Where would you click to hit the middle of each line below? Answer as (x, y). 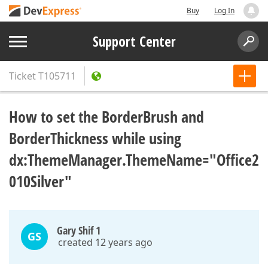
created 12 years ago (105, 242)
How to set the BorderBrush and (106, 117)
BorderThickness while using (95, 138)
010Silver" (40, 181)
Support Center (134, 41)
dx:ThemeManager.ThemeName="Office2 (134, 160)
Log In (224, 10)
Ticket (22, 76)
